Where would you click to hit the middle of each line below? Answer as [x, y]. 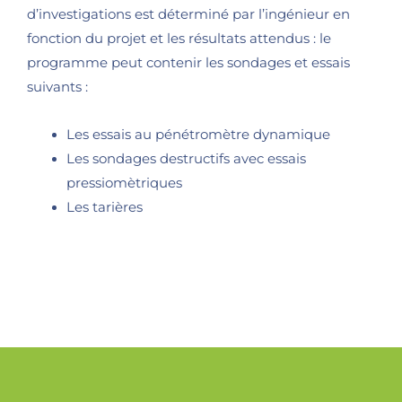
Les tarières [105, 208]
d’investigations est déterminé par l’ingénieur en [188, 15]
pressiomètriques [125, 184]
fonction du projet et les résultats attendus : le [179, 39]
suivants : [57, 87]
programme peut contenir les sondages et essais [188, 63]
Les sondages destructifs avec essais [187, 159]
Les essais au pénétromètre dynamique [199, 135]
